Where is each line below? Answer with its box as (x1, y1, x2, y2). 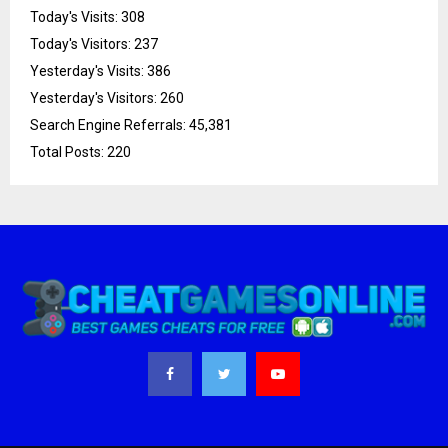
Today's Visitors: (30, 35, 134, 52)
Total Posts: (30, 143, 107, 160)
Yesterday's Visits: (30, 62, 147, 79)
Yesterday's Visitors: (30, 89, 160, 106)
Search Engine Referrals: (30, 116, 189, 133)
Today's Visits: (30, 8, 121, 25)
